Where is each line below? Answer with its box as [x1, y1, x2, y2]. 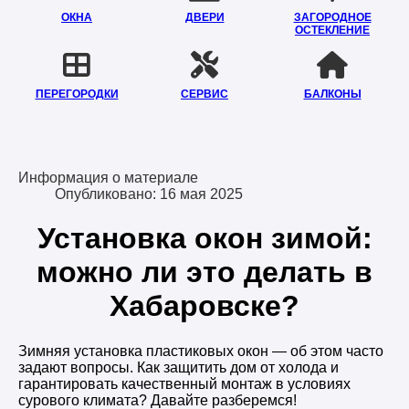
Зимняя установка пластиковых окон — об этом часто [18, 342, 383, 359]
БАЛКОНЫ [303, 88, 362, 100]
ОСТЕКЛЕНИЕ [295, 24, 370, 37]
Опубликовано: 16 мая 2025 [55, 186, 243, 202]
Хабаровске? [110, 289, 299, 323]
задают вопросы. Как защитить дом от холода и [18, 359, 339, 375]
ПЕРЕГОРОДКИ [35, 88, 119, 100]
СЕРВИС [181, 88, 228, 100]
